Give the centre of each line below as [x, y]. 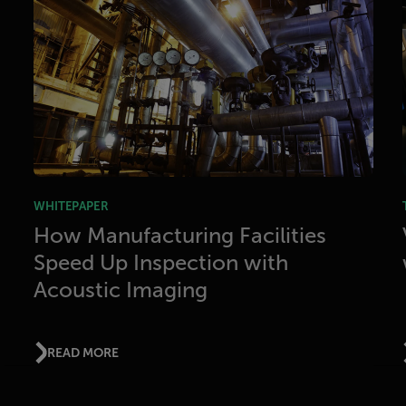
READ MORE [82, 353]
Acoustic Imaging [121, 290]
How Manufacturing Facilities [180, 235]
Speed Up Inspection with [161, 262]
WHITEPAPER [71, 206]
